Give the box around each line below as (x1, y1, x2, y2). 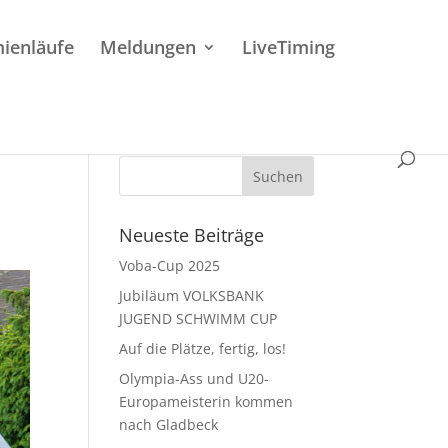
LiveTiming (241, 35, 335, 60)
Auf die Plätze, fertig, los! (119, 339, 287, 358)
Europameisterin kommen (119, 392, 294, 411)
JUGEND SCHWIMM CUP (119, 309, 278, 328)
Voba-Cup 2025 (119, 256, 221, 275)
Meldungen (99, 35, 196, 60)
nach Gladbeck (119, 415, 219, 434)
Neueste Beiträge (119, 223, 265, 247)
